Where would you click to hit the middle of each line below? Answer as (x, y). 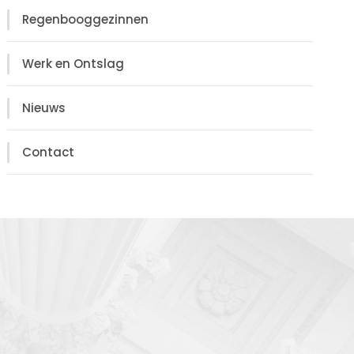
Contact (49, 153)
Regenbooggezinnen (86, 20)
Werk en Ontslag (73, 64)
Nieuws (44, 108)
